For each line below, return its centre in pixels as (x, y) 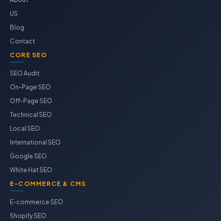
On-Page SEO (30, 87)
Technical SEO (31, 115)
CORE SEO (29, 55)
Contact (22, 41)
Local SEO (25, 129)
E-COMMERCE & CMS (48, 184)
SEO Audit (25, 73)
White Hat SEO (31, 170)
